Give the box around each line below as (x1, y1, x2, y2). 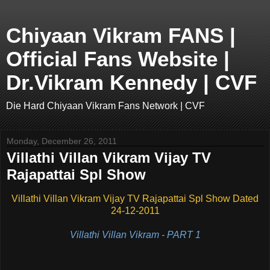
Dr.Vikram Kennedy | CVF (6, 71, 257, 94)
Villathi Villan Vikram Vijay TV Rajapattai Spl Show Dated (11, 193, 259, 204)
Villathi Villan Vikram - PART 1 (69, 229, 201, 240)
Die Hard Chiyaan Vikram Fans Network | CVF (6, 101, 205, 111)
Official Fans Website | (6, 48, 230, 71)
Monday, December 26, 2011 (7, 136, 117, 146)
